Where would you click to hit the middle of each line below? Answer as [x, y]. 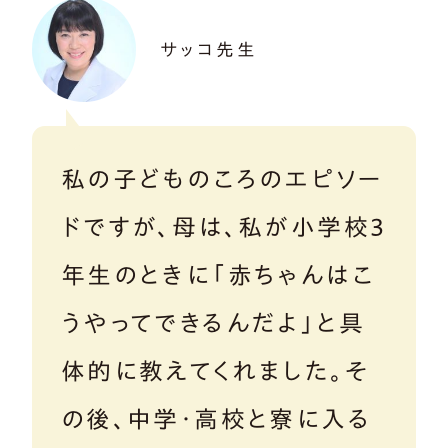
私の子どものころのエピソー [221, 178]
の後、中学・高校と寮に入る [215, 418]
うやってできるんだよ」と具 [212, 322]
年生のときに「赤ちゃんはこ [217, 274]
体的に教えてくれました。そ [214, 370]
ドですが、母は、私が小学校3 [223, 226]
